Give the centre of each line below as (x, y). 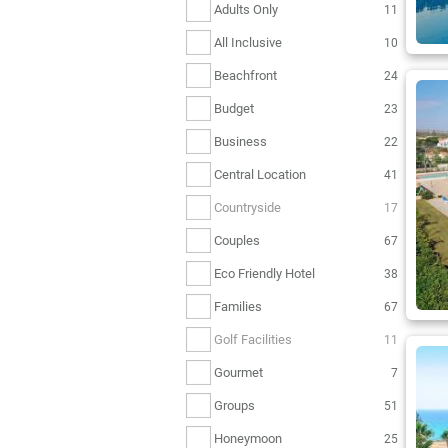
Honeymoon (248, 438)
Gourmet (238, 372)
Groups (234, 405)
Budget (234, 108)
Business (240, 141)
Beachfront (245, 75)
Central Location (260, 174)
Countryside (247, 207)
